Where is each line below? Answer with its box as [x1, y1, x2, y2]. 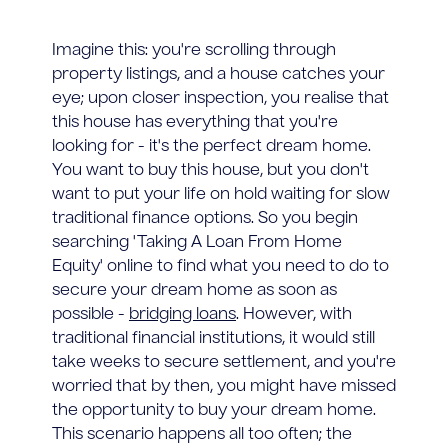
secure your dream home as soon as [52, 282, 337, 299]
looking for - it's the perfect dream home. [52, 138, 371, 155]
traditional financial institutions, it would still [52, 330, 375, 347]
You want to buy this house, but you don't [52, 162, 369, 179]
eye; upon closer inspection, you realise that [52, 90, 389, 107]
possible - [52, 306, 129, 323]
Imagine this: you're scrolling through [52, 42, 336, 59]
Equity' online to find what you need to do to [52, 258, 389, 275]
